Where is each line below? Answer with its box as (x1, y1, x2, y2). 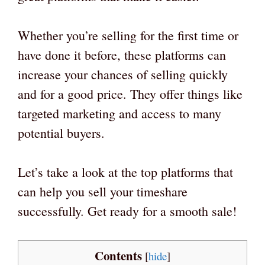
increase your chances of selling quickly (18, 66, 228, 83)
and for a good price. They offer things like (18, 85, 243, 103)
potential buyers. (18, 124, 105, 142)
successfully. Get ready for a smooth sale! (18, 202, 237, 220)
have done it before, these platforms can (18, 46, 226, 64)
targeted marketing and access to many (18, 105, 221, 122)
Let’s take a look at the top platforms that (18, 163, 233, 181)
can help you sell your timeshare (18, 183, 188, 201)
